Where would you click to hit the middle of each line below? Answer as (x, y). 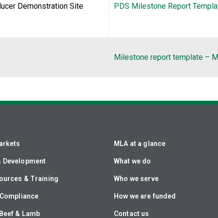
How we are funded (145, 196)
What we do (133, 161)
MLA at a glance (140, 144)
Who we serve (136, 179)
